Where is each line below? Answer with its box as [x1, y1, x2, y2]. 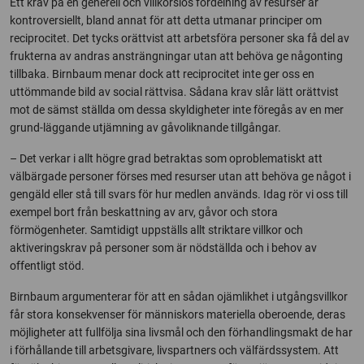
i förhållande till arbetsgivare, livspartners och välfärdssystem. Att [10, 344, 339, 357]
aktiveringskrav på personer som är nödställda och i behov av [10, 241, 317, 254]
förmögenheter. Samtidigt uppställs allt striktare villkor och [10, 223, 303, 236]
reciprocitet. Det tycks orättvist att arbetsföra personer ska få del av [10, 32, 349, 45]
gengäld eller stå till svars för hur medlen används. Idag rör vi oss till [10, 188, 348, 201]
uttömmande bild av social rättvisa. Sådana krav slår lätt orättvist [10, 85, 339, 98]
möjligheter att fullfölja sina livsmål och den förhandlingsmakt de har [10, 326, 353, 339]
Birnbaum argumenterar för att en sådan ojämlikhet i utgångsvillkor [10, 290, 348, 303]
